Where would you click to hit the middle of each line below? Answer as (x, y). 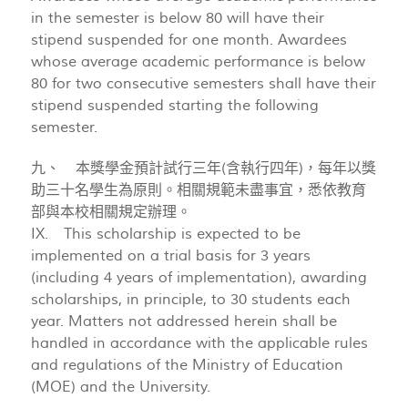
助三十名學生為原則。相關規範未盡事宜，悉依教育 (199, 191)
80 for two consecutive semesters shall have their (204, 84)
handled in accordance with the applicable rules (199, 344)
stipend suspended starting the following (175, 106)
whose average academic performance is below (198, 62)
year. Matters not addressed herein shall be (184, 322)
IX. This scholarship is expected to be (166, 235)
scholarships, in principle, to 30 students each (191, 300)
